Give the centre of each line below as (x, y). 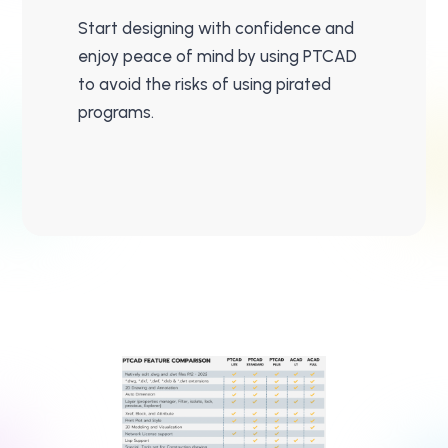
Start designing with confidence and (216, 28)
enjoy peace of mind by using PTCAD (217, 56)
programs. (116, 112)
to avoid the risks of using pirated (204, 84)
